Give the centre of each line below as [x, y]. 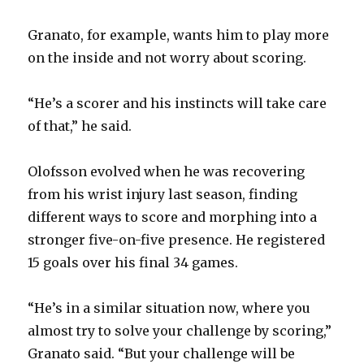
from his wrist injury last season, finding [163, 195]
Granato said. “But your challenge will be [162, 354]
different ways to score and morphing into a [173, 217]
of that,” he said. [80, 126]
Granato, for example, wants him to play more [179, 35]
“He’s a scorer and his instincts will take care [178, 104]
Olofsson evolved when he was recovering [167, 172]
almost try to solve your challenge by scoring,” [180, 331]
